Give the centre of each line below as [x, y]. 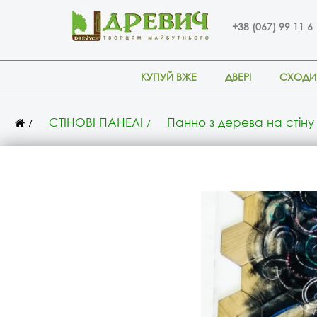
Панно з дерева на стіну [241, 122]
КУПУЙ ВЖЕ [169, 77]
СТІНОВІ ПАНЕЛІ [96, 122]
